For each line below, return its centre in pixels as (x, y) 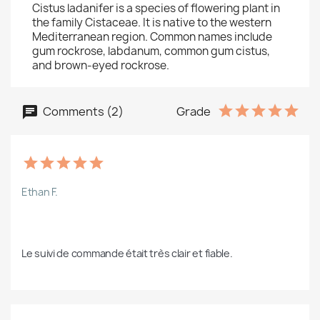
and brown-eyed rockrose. (101, 66)
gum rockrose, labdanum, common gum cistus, (151, 51)
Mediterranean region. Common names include (152, 37)
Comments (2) (82, 111)
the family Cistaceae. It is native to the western (152, 23)
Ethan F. (40, 192)
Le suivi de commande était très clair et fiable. (127, 254)
